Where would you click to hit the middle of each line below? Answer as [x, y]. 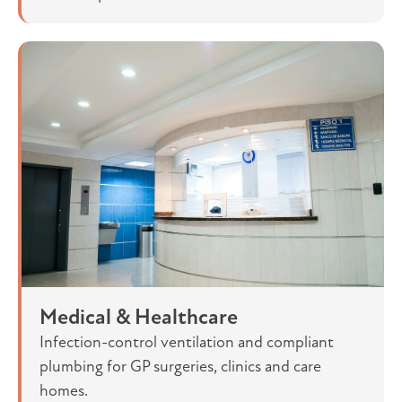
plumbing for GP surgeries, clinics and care [180, 367]
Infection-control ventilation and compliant [187, 342]
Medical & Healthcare [139, 318]
